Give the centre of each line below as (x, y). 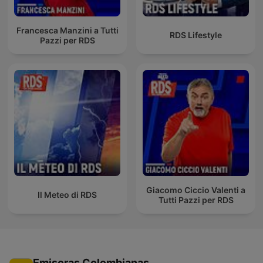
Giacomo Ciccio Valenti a (196, 190)
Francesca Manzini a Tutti (67, 30)
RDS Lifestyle (196, 35)
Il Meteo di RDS (67, 195)
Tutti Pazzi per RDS (196, 200)
